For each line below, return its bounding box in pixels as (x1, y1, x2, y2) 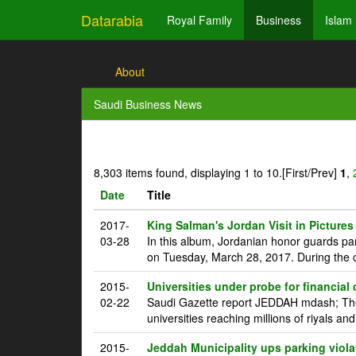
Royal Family (167, 12, 232, 28)
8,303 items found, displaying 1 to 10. (94, 164, 282, 180)
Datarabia (81, 10, 143, 30)
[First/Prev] (282, 164, 340, 180)
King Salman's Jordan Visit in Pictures (147, 217, 354, 233)
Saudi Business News (94, 96, 202, 112)
